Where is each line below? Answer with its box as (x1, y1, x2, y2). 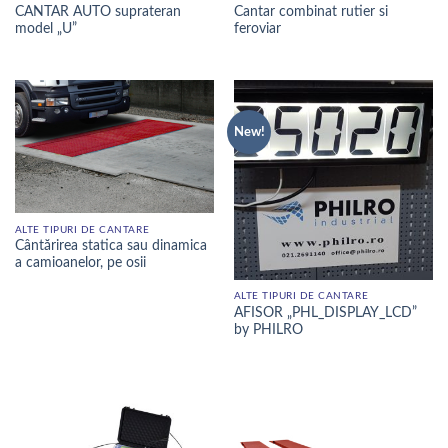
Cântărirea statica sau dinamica (14, 239, 207, 254)
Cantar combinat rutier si (233, 5, 388, 20)
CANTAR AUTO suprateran (14, 5, 181, 20)
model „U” (14, 22, 77, 37)
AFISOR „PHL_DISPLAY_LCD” (233, 305, 417, 320)
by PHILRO (233, 322, 303, 337)
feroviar (233, 22, 281, 37)
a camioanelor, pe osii (14, 256, 146, 271)
